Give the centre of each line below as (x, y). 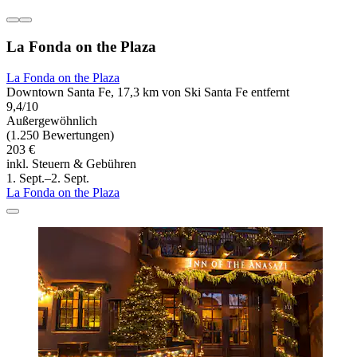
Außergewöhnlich (52, 120)
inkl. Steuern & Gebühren (71, 163)
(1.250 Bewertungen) (60, 135)
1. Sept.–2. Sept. (48, 178)
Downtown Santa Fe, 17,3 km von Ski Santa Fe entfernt (148, 92)
